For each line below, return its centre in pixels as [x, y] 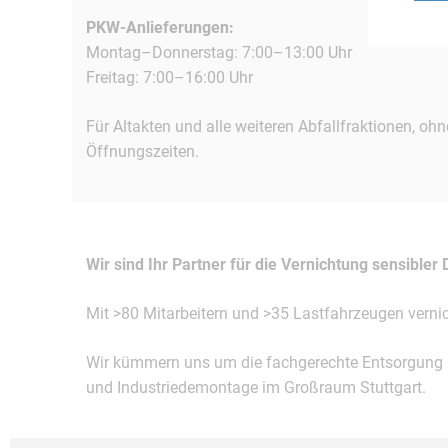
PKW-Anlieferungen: [160, 27]
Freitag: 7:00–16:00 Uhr [169, 77]
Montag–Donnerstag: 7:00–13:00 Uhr [219, 52]
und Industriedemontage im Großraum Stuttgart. [256, 387]
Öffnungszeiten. [142, 151]
